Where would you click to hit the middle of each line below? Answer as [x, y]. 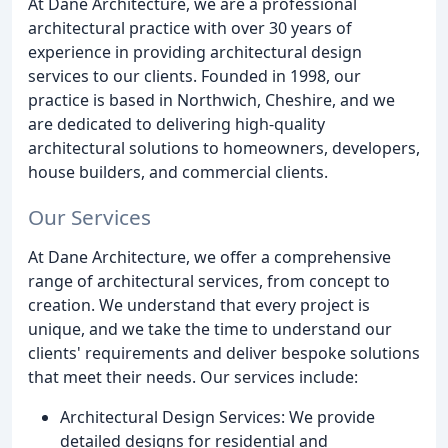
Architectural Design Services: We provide [217, 416]
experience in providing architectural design [195, 52]
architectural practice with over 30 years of [190, 28]
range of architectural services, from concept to [209, 280]
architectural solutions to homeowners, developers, [224, 148]
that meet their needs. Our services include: [193, 376]
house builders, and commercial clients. [178, 172]
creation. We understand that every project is [199, 304]
